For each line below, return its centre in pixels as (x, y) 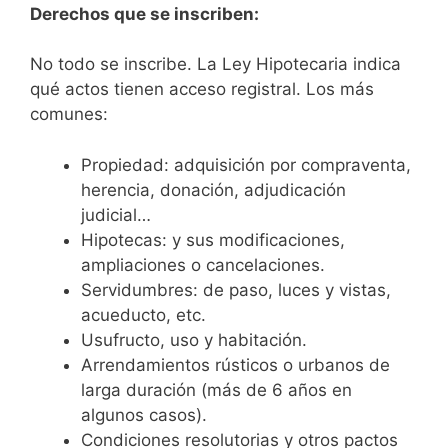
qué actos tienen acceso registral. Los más (202, 89)
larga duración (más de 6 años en (216, 389)
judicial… (116, 214)
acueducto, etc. (143, 314)
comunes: (69, 114)
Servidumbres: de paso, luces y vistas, (236, 289)
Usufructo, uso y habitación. (194, 339)
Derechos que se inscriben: (144, 13)
